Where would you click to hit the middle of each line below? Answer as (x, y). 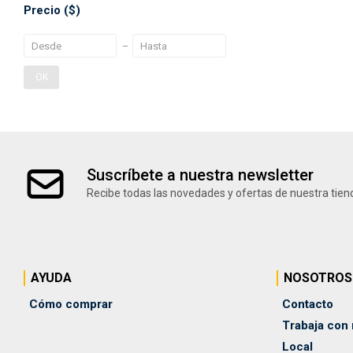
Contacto (308, 304)
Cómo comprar (71, 304)
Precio (44, 10)
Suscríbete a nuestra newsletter (200, 175)
